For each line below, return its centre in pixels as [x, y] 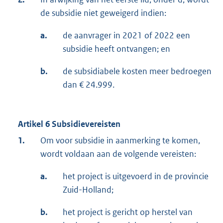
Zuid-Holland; [88, 190]
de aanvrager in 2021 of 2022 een [126, 36]
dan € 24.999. [89, 85]
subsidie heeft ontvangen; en [116, 49]
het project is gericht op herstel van [128, 212]
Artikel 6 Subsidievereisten [69, 124]
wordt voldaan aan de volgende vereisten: [118, 154]
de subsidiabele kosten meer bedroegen [137, 71]
